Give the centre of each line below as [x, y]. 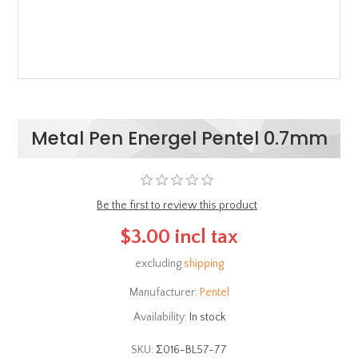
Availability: [160, 318]
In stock [207, 318]
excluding [159, 264]
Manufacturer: [163, 293]
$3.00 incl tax [179, 237]
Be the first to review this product [177, 205]
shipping [203, 264]
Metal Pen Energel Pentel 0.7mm [179, 138]
